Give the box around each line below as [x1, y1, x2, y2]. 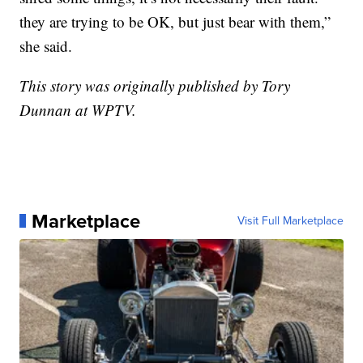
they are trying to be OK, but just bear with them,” [19, 11, 331, 32]
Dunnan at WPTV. [19, 99, 137, 120]
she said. [19, 35, 73, 56]
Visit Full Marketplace [237, 211, 344, 229]
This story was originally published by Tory [19, 75, 291, 96]
